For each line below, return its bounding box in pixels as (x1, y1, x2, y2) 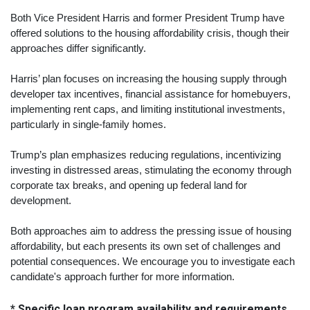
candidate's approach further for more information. (10, 271, 235, 283)
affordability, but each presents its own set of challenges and (10, 241, 280, 253)
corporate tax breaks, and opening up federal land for (10, 180, 247, 192)
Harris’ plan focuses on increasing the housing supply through (10, 73, 286, 85)
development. (10, 195, 71, 207)
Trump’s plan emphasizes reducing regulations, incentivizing (10, 149, 281, 161)
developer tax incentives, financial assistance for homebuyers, (10, 89, 291, 100)
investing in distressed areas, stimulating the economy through (10, 165, 291, 176)
